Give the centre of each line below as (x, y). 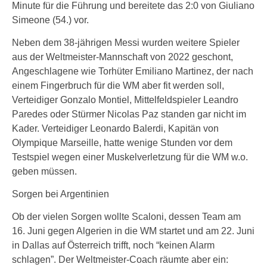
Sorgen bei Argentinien (60, 194)
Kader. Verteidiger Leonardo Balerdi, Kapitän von (115, 128)
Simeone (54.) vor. (50, 20)
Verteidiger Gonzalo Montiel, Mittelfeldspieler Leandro (125, 100)
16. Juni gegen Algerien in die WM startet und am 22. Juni (133, 231)
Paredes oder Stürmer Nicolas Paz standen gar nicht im (129, 114)
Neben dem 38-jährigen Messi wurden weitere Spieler (126, 43)
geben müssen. (44, 171)
